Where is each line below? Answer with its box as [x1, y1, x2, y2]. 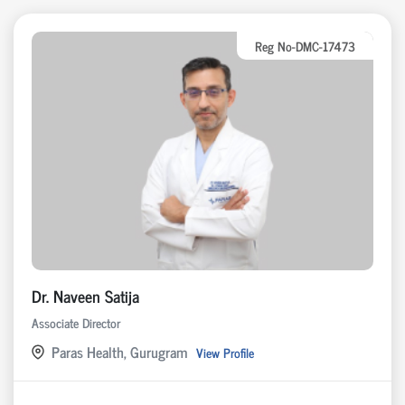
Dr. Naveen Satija [32, 282, 139, 310]
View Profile [196, 341, 254, 363]
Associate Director [32, 312, 120, 334]
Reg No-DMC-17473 [255, 34, 355, 56]
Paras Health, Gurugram [52, 340, 187, 364]
